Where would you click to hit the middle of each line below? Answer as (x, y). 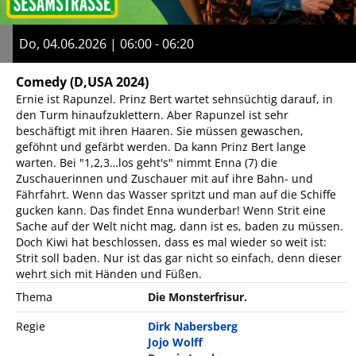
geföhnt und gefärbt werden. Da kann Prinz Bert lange (161, 146)
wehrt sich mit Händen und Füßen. (109, 273)
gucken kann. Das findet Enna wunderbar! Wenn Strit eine (171, 210)
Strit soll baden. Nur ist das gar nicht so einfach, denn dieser (179, 257)
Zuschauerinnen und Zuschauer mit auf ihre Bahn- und (164, 178)
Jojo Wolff (176, 342)
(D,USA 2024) (109, 81)
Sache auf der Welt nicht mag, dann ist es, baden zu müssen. (180, 226)
